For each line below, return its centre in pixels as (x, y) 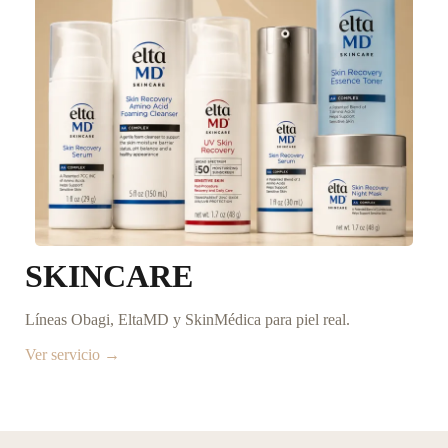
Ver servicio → (72, 355)
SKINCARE (109, 276)
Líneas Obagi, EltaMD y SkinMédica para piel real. (187, 320)
